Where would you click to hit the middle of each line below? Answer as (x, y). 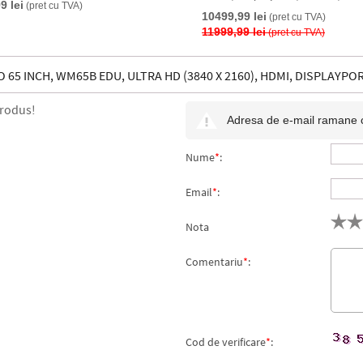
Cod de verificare (226, 342)
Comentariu (214, 262)
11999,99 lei (234, 32)
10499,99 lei (234, 16)
